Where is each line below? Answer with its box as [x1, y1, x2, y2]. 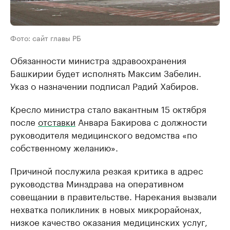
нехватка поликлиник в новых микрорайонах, [10, 202, 202, 216]
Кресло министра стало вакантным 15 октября [10, 102, 206, 116]
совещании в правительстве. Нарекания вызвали [10, 189, 217, 203]
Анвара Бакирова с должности [75, 114, 207, 128]
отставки [38, 114, 75, 128]
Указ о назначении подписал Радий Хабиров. [10, 79, 199, 92]
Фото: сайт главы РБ [10, 32, 81, 44]
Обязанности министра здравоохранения [10, 53, 186, 67]
